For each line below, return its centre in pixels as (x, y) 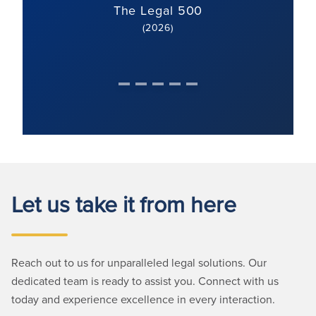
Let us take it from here (124, 203)
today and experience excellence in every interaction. (143, 299)
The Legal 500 (158, 10)
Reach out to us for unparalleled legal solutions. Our (139, 262)
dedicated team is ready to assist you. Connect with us (145, 281)
